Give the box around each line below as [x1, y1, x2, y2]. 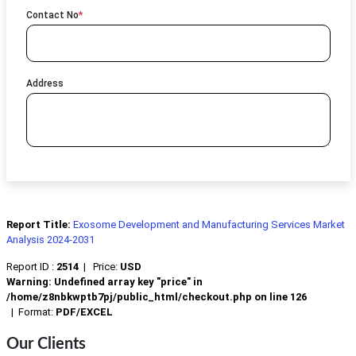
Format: [17, 306, 53, 319]
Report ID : [6, 261, 56, 273]
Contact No [25, 10, 79, 21]
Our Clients [6, 336, 86, 353]
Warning [6, 276, 48, 288]
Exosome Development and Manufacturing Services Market [72, 219, 345, 231]
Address [25, 78, 64, 90]
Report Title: [6, 219, 73, 231]
